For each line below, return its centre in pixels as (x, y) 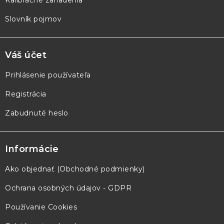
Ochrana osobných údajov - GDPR (68, 188)
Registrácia (26, 94)
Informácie (32, 149)
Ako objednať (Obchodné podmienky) (75, 169)
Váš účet (26, 55)
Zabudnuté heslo (37, 113)
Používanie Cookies (41, 207)
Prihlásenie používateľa (48, 75)
